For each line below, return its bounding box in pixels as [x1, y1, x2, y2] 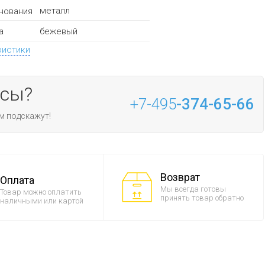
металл [39, 5, 70, 17]
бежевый [39, 25, 77, 37]
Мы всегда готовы [160, 184, 226, 193]
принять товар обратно [160, 193, 244, 202]
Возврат [160, 170, 200, 183]
